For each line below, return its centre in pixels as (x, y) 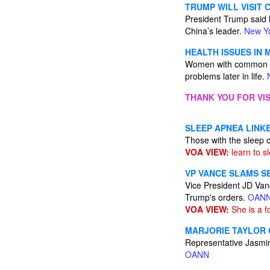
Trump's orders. (216, 197)
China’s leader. (215, 31)
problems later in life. (226, 76)
